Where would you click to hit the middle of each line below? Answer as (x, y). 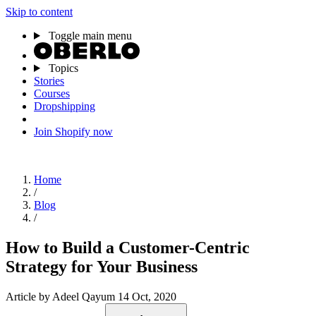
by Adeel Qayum (78, 296)
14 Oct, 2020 (147, 296)
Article (22, 296)
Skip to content (39, 12)
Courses (52, 93)
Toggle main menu (90, 36)
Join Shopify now (73, 132)
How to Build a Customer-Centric (128, 247)
